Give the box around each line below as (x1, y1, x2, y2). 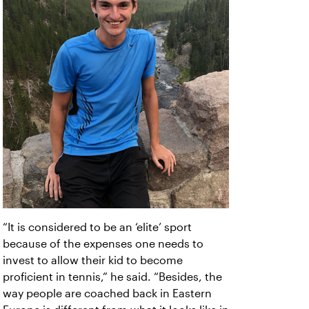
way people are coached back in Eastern (3, 288, 212, 300)
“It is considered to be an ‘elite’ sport (3, 221, 192, 234)
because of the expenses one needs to (3, 238, 203, 250)
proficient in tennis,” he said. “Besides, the (3, 271, 222, 283)
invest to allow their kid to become (3, 255, 183, 267)
